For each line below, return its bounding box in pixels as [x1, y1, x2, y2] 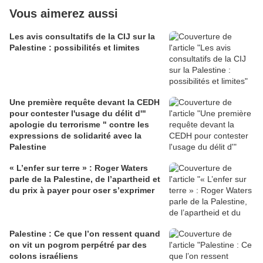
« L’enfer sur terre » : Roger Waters [9, 163, 148, 173]
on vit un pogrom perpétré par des [9, 240, 147, 250]
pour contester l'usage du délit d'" [9, 109, 146, 119]
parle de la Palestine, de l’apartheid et [9, 174, 160, 184]
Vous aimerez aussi [9, 7, 118, 21]
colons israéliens [9, 251, 78, 261]
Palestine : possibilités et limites [9, 43, 140, 53]
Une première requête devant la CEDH [9, 97, 160, 107]
